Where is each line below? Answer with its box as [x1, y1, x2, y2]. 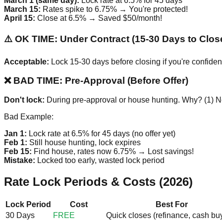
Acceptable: [4, 57, 49, 66]
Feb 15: [4, 147, 32, 156]
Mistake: [4, 156, 35, 165]
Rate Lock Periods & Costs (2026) [4, 175, 193, 188]
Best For [156, 200, 188, 209]
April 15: [4, 14, 35, 23]
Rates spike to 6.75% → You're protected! [41, 5, 188, 14]
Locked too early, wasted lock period [35, 156, 165, 165]
